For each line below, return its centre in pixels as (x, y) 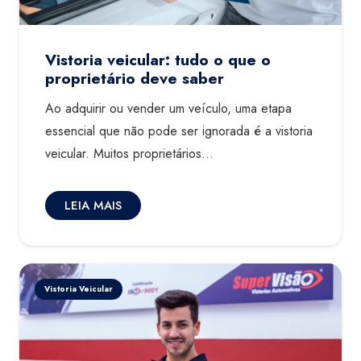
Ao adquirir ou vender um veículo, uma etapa (168, 108)
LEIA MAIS (93, 205)
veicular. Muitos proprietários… (129, 153)
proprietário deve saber (135, 79)
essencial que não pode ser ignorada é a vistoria (179, 131)
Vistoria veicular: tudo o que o (158, 60)
